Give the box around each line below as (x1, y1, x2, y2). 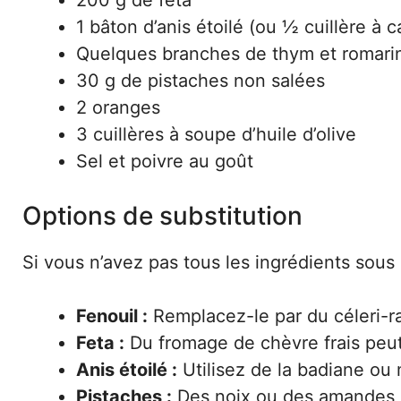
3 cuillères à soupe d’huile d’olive (76, 124, 356, 145)
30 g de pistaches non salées (76, 70, 325, 91)
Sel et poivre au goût (76, 150, 253, 172)
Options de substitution (22, 200, 303, 231)
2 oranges (76, 97, 160, 118)
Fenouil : (76, 305, 148, 327)
